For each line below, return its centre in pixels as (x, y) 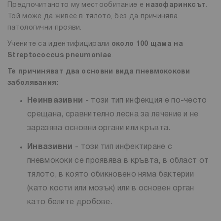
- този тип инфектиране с (123, 147)
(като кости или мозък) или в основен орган (111, 188)
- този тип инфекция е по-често (145, 100)
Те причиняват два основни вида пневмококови (99, 72)
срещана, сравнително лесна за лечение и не (113, 114)
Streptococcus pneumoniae (60, 55)
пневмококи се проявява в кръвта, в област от (118, 161)
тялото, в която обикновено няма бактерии (110, 174)
